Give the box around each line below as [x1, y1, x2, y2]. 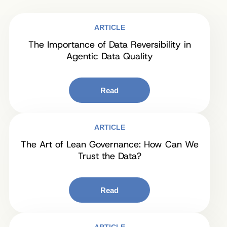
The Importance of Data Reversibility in [28, 39, 191, 51]
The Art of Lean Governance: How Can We [20, 138, 199, 150]
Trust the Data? [78, 150, 141, 162]
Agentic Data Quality [66, 50, 153, 62]
